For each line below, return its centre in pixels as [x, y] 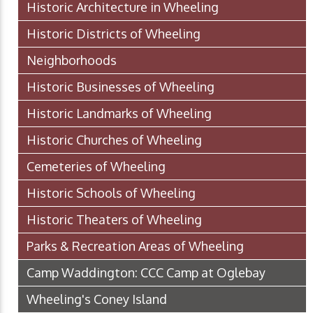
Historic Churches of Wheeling [114, 140]
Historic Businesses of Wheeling [121, 87]
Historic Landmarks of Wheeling [119, 114]
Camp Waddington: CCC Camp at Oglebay [146, 273]
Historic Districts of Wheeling [114, 34]
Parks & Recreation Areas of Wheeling [135, 246]
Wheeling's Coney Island [97, 299]
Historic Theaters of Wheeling [114, 220]
